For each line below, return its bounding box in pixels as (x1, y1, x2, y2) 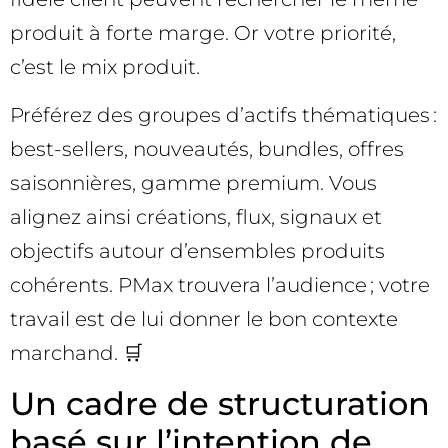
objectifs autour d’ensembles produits (10, 239, 385, 264)
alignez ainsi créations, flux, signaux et (10, 205, 382, 230)
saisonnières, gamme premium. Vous (10, 171, 377, 196)
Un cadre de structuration (10, 383, 430, 423)
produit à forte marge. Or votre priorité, (10, 20, 396, 45)
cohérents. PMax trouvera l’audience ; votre (10, 273, 430, 298)
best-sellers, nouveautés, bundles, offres (10, 137, 404, 162)
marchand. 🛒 (10, 341, 143, 366)
